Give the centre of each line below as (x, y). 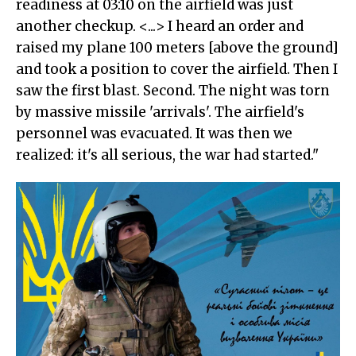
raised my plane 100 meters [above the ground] (177, 48)
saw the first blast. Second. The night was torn (173, 91)
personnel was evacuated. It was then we (154, 134)
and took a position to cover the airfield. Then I (177, 70)
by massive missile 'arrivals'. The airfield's (160, 112)
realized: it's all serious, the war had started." (167, 155)
